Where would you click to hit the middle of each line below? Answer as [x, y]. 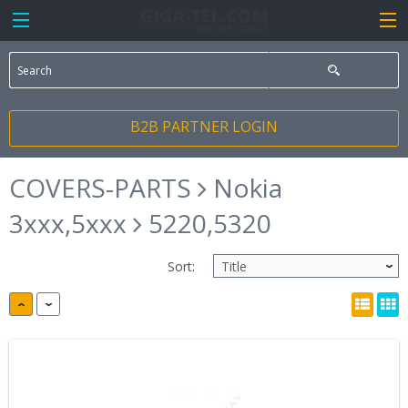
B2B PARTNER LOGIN [204, 127]
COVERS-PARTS [103, 188]
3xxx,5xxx [71, 223]
